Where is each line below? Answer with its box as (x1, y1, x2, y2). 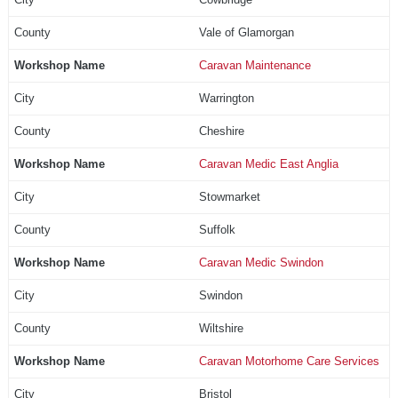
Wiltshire (198, 321, 243, 335)
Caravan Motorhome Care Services (198, 354, 379, 368)
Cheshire (198, 123, 244, 138)
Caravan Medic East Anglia (198, 156, 338, 171)
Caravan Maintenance (198, 58, 311, 72)
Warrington (198, 91, 254, 105)
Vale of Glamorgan (198, 25, 294, 39)
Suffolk (198, 222, 235, 236)
